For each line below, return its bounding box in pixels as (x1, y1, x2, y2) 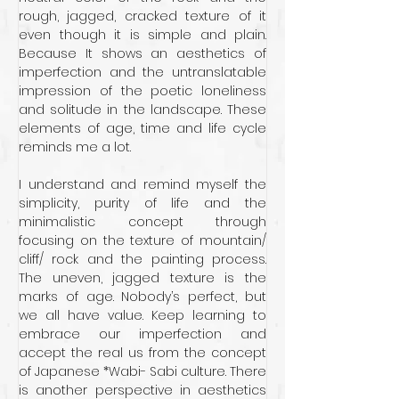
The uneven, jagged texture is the (19, 268, 266, 287)
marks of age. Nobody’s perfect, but (19, 287, 266, 305)
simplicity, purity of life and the (19, 193, 266, 212)
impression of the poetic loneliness (19, 81, 266, 100)
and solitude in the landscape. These (19, 100, 266, 118)
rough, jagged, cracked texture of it (19, 6, 266, 25)
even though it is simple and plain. (19, 25, 266, 44)
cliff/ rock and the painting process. (19, 249, 266, 268)
